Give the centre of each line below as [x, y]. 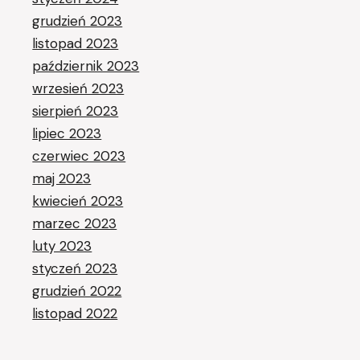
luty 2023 [62, 246]
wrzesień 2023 [78, 89]
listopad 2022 [75, 314]
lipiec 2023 [67, 134]
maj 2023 [62, 179]
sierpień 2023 [76, 111]
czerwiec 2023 [79, 156]
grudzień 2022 [77, 291]
